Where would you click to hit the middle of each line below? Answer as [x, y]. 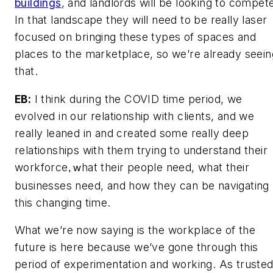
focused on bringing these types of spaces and [135, 37]
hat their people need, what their [165, 167]
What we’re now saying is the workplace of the [135, 230]
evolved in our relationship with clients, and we [135, 116]
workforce [41, 167]
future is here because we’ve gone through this [136, 247]
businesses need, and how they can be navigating [142, 185]
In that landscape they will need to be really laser [141, 20]
